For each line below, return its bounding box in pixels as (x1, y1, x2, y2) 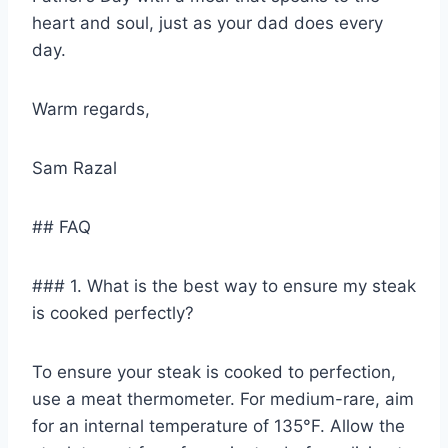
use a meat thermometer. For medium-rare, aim (32, 388, 414, 409)
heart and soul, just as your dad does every (32, 12, 383, 33)
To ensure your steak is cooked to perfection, (32, 361, 396, 382)
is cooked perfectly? (32, 302, 194, 323)
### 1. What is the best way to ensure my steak (32, 275, 416, 296)
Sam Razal (32, 157, 117, 178)
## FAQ (32, 216, 91, 237)
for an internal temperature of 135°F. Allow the (32, 415, 405, 436)
